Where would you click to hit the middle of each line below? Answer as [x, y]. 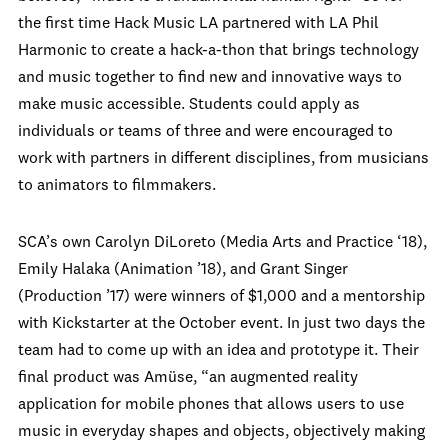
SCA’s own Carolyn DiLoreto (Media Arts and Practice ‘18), [222, 243]
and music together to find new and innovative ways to [210, 78]
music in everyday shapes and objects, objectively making [221, 432]
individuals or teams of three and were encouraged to [205, 132]
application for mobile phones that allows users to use [211, 405]
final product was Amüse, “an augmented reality [188, 378]
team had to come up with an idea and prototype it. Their [218, 351]
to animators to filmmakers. [117, 186]
